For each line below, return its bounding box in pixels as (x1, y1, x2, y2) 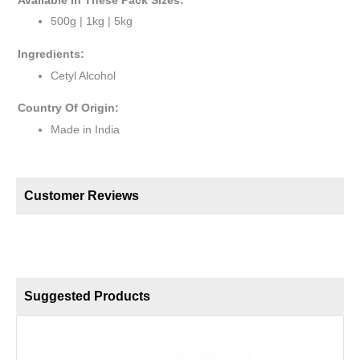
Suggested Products (24, 288, 150, 303)
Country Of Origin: (18, 102, 119, 115)
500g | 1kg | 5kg (51, 15, 133, 28)
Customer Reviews (24, 189, 139, 203)
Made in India (51, 124, 121, 137)
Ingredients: (18, 47, 84, 60)
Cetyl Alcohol (51, 69, 117, 82)
